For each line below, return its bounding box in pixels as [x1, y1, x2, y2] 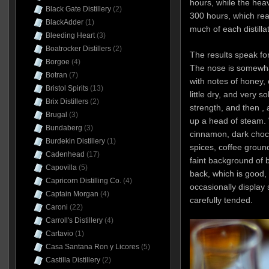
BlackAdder [45, 18, 83, 26]
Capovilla [45, 163, 77, 172]
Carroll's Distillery [45, 216, 103, 225]
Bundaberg [45, 124, 82, 132]
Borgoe [45, 58, 70, 66]
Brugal [45, 110, 67, 119]
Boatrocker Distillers [45, 44, 111, 53]
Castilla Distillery [45, 256, 100, 264]
